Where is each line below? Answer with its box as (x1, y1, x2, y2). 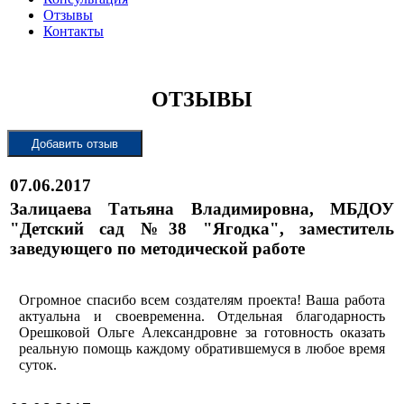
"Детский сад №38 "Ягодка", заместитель (10, 219, 394, 239)
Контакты (43, 23, 104, 39)
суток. (19, 357, 57, 373)
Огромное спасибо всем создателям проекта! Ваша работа (19, 292, 385, 308)
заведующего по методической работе (10, 239, 305, 259)
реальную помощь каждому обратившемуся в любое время (19, 341, 385, 357)
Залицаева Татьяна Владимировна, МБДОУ (10, 199, 394, 219)
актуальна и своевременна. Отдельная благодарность (19, 308, 385, 325)
